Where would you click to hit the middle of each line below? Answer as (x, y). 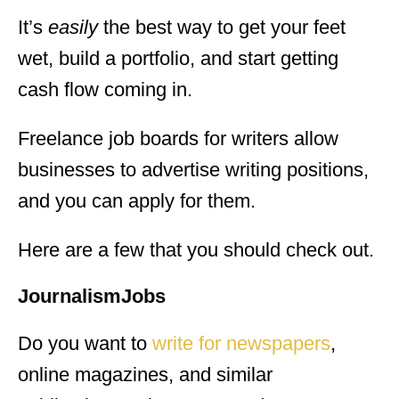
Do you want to (85, 343)
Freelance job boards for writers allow (178, 138)
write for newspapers (241, 343)
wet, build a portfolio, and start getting (178, 58)
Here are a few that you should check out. (196, 249)
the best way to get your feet (224, 27)
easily (76, 27)
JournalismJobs (92, 296)
